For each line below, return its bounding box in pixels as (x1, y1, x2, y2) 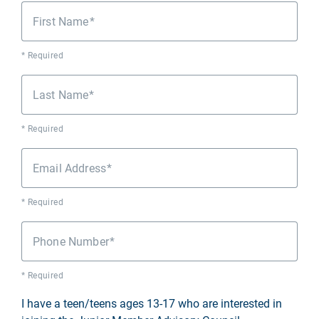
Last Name (33, 86, 89, 102)
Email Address (33, 159, 106, 175)
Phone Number (33, 233, 109, 249)
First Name (33, 13, 89, 28)
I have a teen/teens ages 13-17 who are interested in (21, 295, 282, 310)
